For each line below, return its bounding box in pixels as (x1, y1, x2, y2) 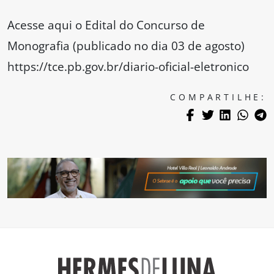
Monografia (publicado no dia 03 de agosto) (7, 37, 245, 54)
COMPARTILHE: (170, 91, 267, 103)
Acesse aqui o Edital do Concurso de (7, 17, 205, 34)
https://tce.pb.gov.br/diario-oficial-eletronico (7, 58, 249, 75)
